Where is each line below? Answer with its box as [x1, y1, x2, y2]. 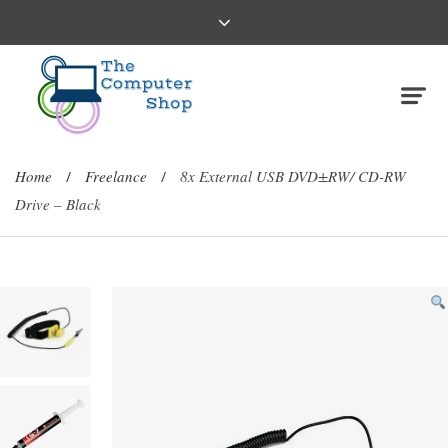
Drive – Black [15, 194, 101, 214]
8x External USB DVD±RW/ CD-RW [180, 166, 406, 186]
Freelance [85, 166, 147, 186]
